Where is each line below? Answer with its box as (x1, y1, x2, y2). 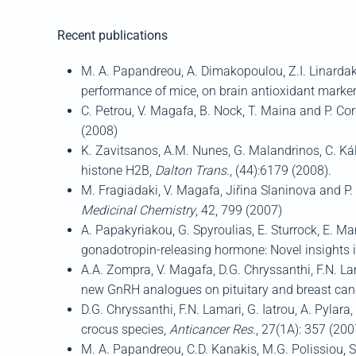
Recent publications (57, 28, 168, 43)
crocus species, (81, 322, 169, 337)
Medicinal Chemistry (81, 203, 195, 218)
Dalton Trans (152, 163, 226, 178)
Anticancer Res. (169, 322, 256, 337)
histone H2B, (81, 163, 152, 178)
